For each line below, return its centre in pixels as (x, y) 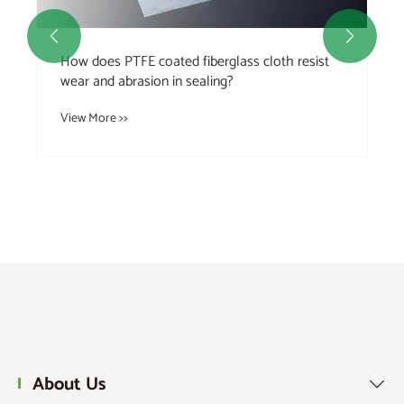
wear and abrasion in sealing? (147, 82)
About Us (69, 384)
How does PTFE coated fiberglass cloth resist (195, 62)
